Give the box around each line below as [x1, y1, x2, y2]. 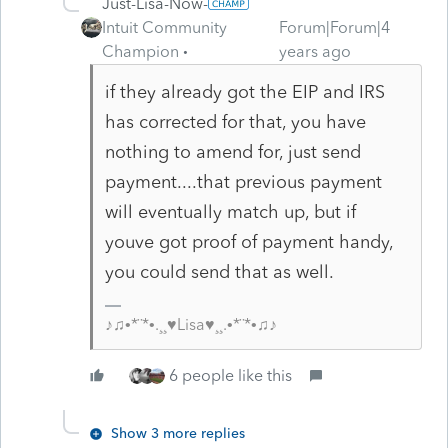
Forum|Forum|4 [279, 17, 391, 37]
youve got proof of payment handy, [104, 230, 393, 253]
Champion [102, 41, 179, 61]
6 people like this [169, 365, 292, 385]
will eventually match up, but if [104, 200, 356, 223]
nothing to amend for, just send [104, 140, 361, 163]
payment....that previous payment [104, 170, 382, 193]
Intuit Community [102, 17, 227, 37]
